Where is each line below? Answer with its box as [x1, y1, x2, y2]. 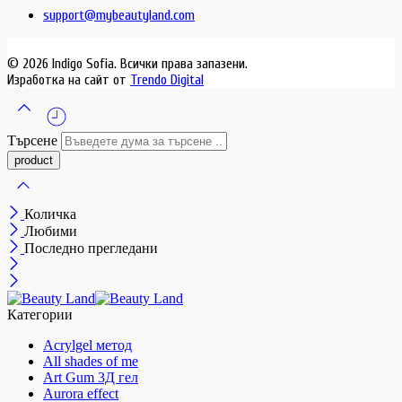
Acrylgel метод [43, 337, 132, 354]
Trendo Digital [130, 72, 204, 89]
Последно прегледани [24, 240, 158, 257]
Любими [24, 223, 77, 240]
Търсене [7, 133, 61, 149]
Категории [7, 307, 73, 323]
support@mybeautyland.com [43, 7, 195, 24]
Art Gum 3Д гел [43, 370, 138, 386]
